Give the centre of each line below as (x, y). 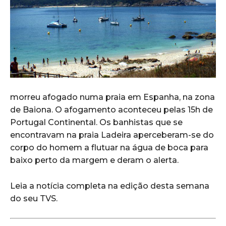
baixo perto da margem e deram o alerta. (94, 160)
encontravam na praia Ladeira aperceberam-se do (112, 135)
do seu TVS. (34, 198)
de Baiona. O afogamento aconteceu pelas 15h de (111, 109)
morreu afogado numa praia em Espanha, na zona (112, 97)
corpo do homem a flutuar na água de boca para (109, 147)
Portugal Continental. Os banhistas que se (96, 122)
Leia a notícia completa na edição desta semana (110, 186)
